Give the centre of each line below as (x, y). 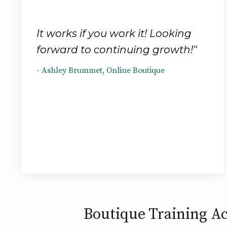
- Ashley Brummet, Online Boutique (101, 70)
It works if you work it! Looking (114, 33)
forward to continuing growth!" (117, 49)
